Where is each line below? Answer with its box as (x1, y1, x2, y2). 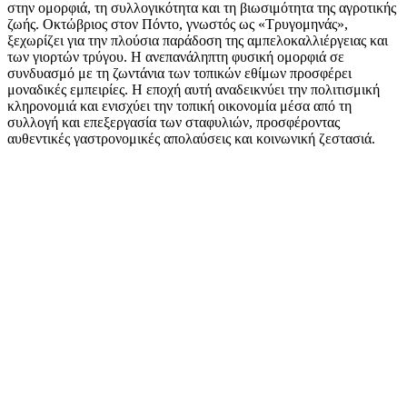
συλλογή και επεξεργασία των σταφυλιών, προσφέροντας (7, 114, 340, 130)
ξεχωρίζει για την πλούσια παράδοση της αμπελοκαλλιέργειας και (7, 32, 388, 48)
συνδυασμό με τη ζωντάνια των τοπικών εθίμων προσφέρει (7, 65, 352, 81)
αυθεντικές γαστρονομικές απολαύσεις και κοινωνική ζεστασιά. (7, 130, 375, 146)
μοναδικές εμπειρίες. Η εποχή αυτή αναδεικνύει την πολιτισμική (7, 81, 380, 97)
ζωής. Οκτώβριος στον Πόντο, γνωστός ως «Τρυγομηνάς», (7, 15, 348, 32)
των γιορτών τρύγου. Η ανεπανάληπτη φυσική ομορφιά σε (7, 48, 344, 65)
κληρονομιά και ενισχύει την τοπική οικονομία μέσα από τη (7, 97, 352, 114)
